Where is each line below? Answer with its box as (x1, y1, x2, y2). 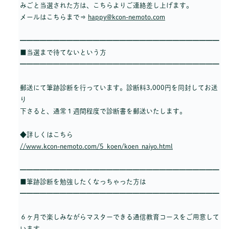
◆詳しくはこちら (20, 131, 73, 138)
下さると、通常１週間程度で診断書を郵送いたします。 (20, 107, 186, 114)
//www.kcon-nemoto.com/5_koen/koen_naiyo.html (20, 143, 173, 150)
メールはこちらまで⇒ (20, 13, 86, 20)
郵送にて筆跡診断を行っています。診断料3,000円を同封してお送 (20, 84, 218, 91)
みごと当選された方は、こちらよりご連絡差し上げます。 (20, 2, 193, 9)
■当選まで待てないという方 (20, 49, 106, 56)
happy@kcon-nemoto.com (88, 13, 165, 20)
